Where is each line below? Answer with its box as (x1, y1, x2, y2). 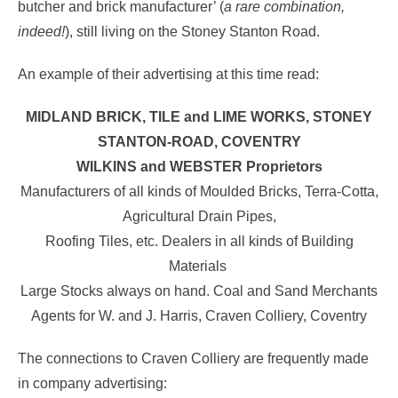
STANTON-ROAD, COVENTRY (97, 133, 301, 149)
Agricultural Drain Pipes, (122, 208, 276, 224)
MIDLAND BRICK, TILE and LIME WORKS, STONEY (26, 108, 372, 124)
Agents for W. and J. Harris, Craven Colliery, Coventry (31, 307, 367, 323)
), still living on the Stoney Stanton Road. (65, 23, 320, 39)
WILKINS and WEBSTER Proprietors (76, 158, 322, 174)
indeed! (18, 23, 65, 39)
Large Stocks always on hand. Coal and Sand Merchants (20, 283, 378, 298)
